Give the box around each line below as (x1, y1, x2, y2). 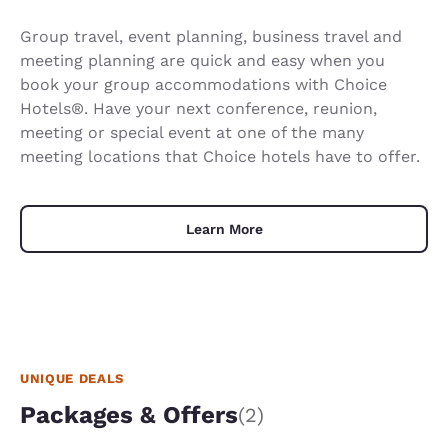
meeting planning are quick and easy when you (20, 50, 385, 70)
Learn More (185, 220, 263, 237)
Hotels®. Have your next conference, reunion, (20, 98, 377, 118)
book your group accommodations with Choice (20, 74, 387, 94)
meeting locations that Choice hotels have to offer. (20, 146, 420, 166)
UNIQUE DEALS (20, 370, 124, 386)
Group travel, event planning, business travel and (20, 26, 402, 46)
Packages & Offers (20, 400, 238, 429)
